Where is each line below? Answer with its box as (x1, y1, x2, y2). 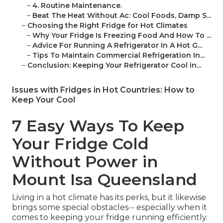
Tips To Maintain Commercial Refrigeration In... (32, 51, 205, 60)
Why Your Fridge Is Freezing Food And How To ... (32, 31, 211, 40)
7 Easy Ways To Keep (12, 116, 184, 136)
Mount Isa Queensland (12, 170, 197, 190)
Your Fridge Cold (12, 134, 149, 154)
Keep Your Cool (12, 95, 75, 105)
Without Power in (12, 152, 158, 172)
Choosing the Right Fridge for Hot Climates (27, 21, 188, 30)
